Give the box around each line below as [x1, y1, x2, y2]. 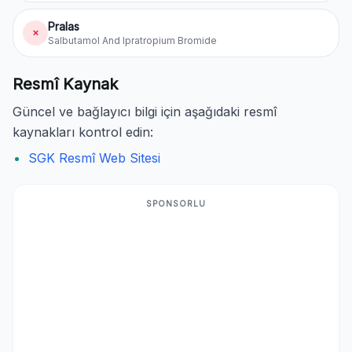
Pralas [48, 20, 79, 33]
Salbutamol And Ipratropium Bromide [48, 35, 217, 46]
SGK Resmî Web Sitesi [28, 150, 160, 166]
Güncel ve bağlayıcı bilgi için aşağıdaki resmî [13, 104, 277, 119]
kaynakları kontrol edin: [13, 124, 153, 140]
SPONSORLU [146, 199, 206, 208]
